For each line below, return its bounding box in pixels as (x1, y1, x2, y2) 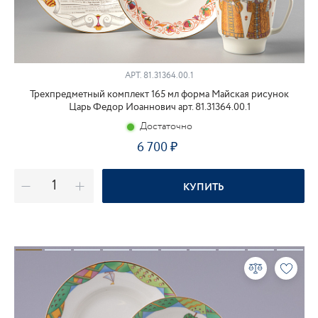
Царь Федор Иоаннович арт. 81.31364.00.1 (68, 100, 251, 114)
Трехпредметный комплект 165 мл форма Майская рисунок (30, 87, 289, 102)
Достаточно (139, 119, 192, 133)
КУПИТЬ (182, 180, 224, 194)
